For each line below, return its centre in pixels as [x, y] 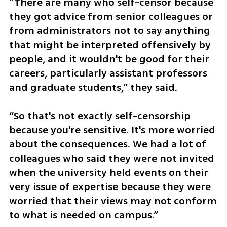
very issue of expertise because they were [110, 187]
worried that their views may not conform [113, 201]
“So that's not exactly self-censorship [100, 116]
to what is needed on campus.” [83, 215]
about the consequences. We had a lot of [107, 144]
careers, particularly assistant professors [108, 73]
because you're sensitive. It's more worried [112, 130]
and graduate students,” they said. [93, 87]
